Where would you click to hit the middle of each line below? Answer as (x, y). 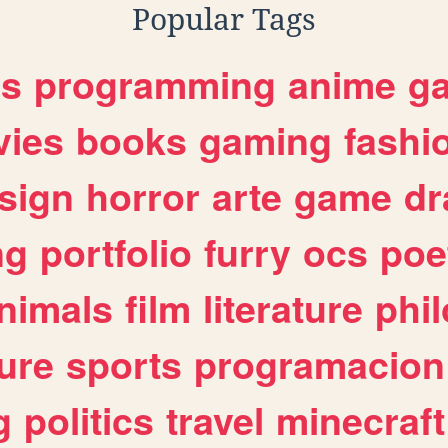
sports (124, 364)
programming (155, 84)
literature (283, 308)
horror (143, 196)
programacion (319, 364)
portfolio (116, 252)
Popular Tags (224, 20)
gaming (265, 140)
